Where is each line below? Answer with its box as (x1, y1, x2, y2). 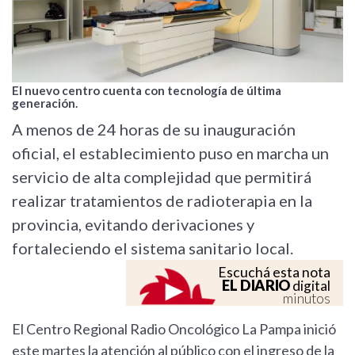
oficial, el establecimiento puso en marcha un (12, 143, 329, 163)
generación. (12, 96, 78, 111)
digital (290, 277, 330, 295)
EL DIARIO (222, 277, 290, 295)
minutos (283, 290, 330, 307)
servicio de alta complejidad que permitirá (12, 167, 311, 187)
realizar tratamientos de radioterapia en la (12, 191, 312, 211)
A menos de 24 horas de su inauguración (12, 120, 296, 139)
